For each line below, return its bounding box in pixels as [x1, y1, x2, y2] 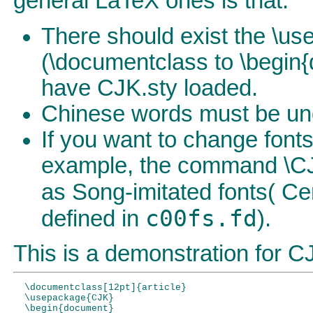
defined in [41, 205, 145, 231]
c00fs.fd [145, 205, 257, 232]
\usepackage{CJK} [13, 292, 114, 303]
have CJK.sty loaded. [41, 75, 258, 101]
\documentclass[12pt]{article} [13, 282, 187, 293]
